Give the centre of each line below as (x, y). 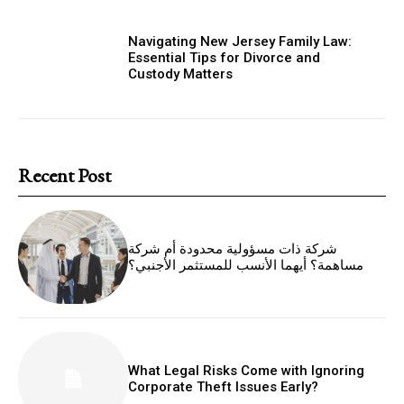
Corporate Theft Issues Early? (224, 386)
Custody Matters (181, 73)
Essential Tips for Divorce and (225, 57)
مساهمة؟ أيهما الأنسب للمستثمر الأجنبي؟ (246, 265)
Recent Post (64, 175)
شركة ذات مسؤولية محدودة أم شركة (233, 248)
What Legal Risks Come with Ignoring (247, 370)
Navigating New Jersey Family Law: (240, 41)
